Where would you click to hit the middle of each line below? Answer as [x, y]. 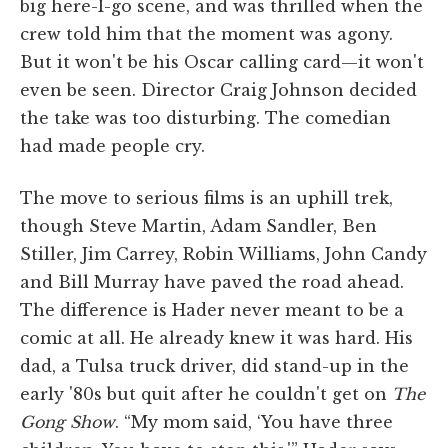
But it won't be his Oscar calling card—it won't [222, 61]
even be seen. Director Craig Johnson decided [218, 89]
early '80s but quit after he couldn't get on [206, 393]
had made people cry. [112, 145]
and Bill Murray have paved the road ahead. [212, 281]
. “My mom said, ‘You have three [254, 421]
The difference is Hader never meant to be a [212, 309]
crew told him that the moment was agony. [206, 33]
